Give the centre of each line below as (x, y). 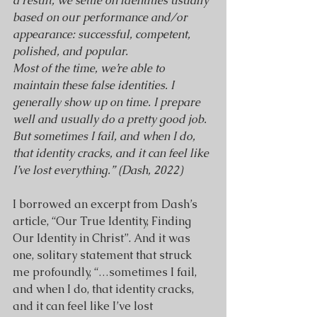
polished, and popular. (70, 51)
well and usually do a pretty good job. (111, 119)
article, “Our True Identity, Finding (103, 221)
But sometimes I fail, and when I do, (105, 136)
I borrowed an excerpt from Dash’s (106, 204)
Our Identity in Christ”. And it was (103, 238)
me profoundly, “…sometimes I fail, (106, 272)
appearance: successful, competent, (103, 34)
